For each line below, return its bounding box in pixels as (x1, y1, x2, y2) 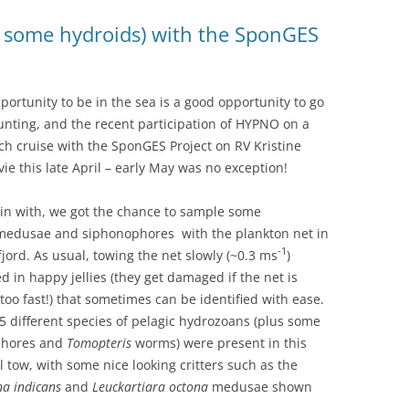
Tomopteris (67, 333, 131, 351)
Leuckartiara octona (92, 377, 208, 395)
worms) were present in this (131, 333, 307, 351)
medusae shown (208, 377, 312, 395)
